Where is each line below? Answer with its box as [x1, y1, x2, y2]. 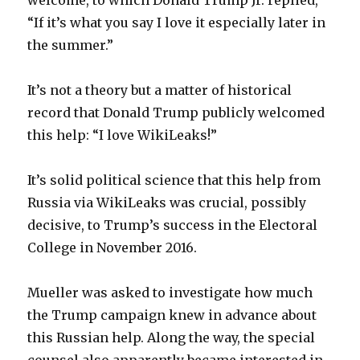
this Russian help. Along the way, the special [27, 329, 316, 346]
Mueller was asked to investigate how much [27, 284, 313, 301]
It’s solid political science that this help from [27, 172, 321, 189]
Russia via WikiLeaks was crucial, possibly [27, 194, 307, 211]
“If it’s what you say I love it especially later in [27, 14, 326, 31]
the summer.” [27, 37, 114, 54]
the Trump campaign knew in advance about [27, 307, 317, 324]
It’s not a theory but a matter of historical [27, 82, 292, 99]
